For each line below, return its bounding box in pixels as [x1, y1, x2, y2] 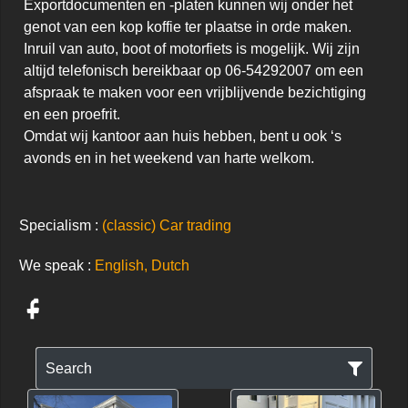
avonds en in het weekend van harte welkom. [24, 150, 314, 167]
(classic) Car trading [102, 218, 231, 234]
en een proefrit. [24, 107, 124, 123]
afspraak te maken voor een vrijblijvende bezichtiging [24, 85, 366, 101]
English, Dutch [95, 258, 189, 274]
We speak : [19, 258, 95, 274]
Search [46, 361, 92, 377]
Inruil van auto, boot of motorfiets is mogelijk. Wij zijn [24, 41, 360, 57]
